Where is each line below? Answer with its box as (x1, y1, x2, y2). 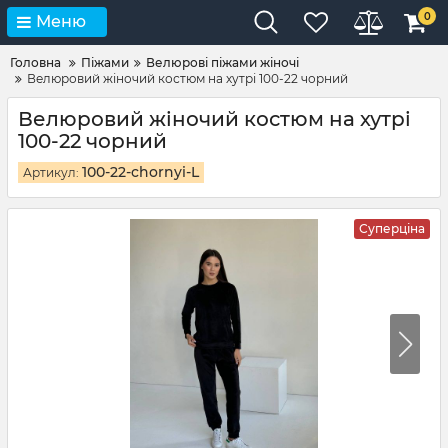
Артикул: (23, 165, 79, 180)
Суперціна (359, 221, 425, 236)
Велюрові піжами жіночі (146, 55, 299, 70)
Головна (10, 55, 61, 70)
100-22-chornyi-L (82, 163, 199, 181)
